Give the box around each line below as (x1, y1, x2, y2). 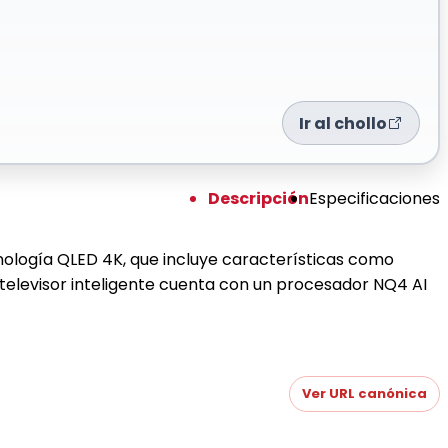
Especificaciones (309, 186, 440, 210)
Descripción (208, 186, 309, 210)
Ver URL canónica (302, 384, 427, 404)
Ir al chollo (299, 111, 387, 135)
